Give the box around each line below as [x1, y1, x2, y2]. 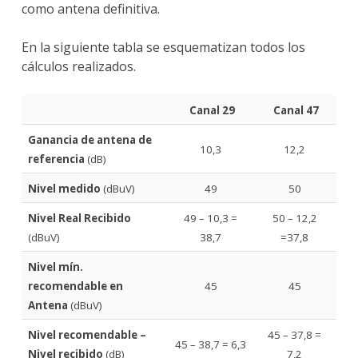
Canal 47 [270, 103, 319, 118]
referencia [27, 152, 87, 167]
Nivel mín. [27, 260, 83, 275]
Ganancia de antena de [27, 133, 152, 148]
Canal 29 [186, 103, 235, 118]
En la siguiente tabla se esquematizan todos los [21, 38, 305, 57]
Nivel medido [27, 181, 103, 197]
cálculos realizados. [21, 58, 136, 76]
